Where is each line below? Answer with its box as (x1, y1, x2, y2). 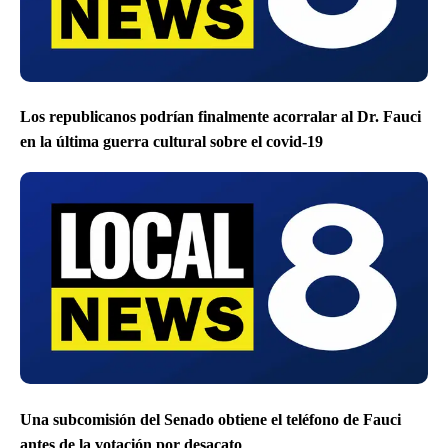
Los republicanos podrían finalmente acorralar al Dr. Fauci (20, 108, 421, 125)
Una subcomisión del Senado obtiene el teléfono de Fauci (20, 410, 401, 428)
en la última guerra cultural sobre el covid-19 (20, 133, 323, 151)
